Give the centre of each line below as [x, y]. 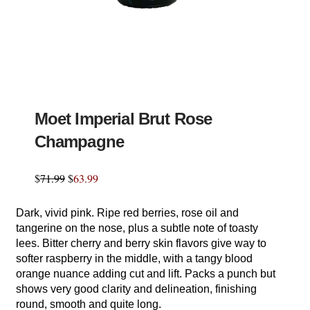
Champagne [79, 141]
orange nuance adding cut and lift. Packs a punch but [146, 273]
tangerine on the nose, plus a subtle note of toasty [137, 228]
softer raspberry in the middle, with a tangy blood [135, 258]
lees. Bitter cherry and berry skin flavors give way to [142, 243]
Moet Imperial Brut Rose [123, 118]
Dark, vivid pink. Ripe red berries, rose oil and [128, 212]
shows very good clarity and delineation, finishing [137, 289]
